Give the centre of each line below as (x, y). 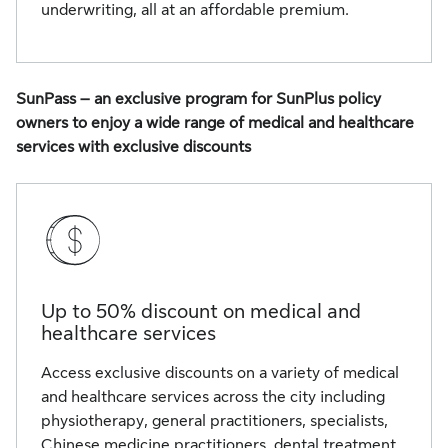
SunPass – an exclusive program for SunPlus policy (198, 99)
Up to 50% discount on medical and (201, 311)
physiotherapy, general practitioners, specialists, (214, 421)
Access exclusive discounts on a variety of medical (220, 373)
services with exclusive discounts (133, 147)
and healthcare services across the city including (213, 397)
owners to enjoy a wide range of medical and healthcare (215, 123)
